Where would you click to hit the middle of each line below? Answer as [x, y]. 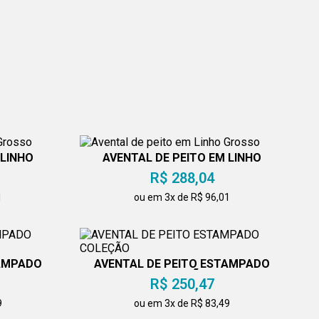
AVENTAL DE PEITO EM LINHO [182, 157]
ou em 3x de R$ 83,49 [182, 303]
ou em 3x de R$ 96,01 [182, 197]
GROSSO [182, 169]
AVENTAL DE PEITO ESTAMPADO [182, 263]
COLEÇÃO [182, 275]
